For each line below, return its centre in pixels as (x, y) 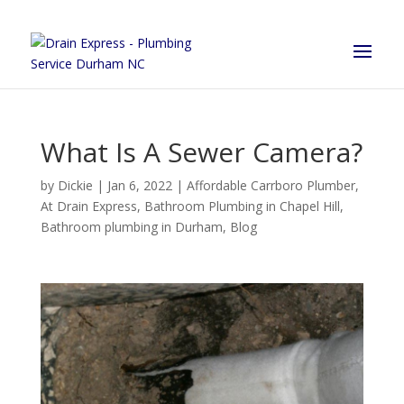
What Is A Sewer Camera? (201, 152)
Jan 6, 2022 (139, 185)
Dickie (75, 185)
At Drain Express (88, 206)
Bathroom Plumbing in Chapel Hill (242, 206)
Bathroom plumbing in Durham (131, 227)
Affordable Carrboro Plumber (271, 185)
